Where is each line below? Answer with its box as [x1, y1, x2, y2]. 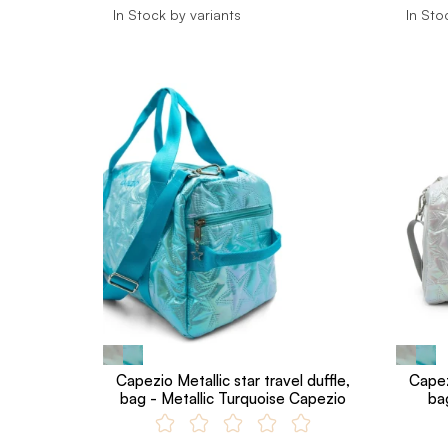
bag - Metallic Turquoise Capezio [120, 388, 347, 408]
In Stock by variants [113, 6, 241, 23]
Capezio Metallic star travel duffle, [116, 370, 351, 390]
